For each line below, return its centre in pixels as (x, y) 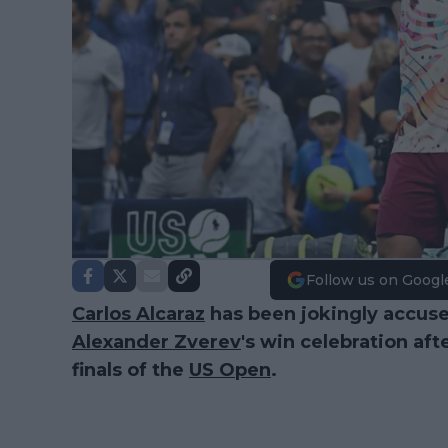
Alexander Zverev (156, 342)
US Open (230, 370)
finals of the (130, 370)
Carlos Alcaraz (138, 314)
